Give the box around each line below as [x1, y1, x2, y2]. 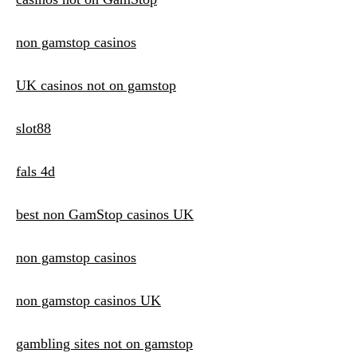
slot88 [16, 120, 51, 137]
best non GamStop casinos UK [16, 206, 194, 223]
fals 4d [16, 163, 55, 180]
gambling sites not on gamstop [16, 335, 193, 352]
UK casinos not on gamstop [16, 77, 176, 94]
